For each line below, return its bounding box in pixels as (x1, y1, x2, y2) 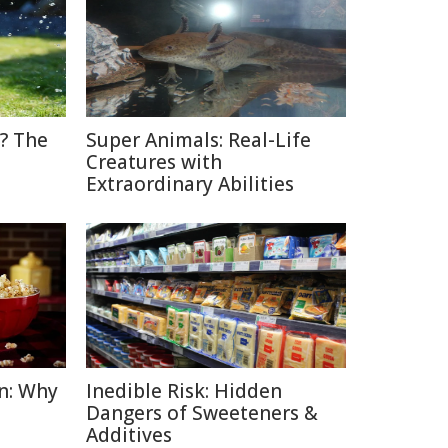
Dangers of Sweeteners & (86, 400, 318, 426)
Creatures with (86, 149, 222, 175)
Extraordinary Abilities (86, 171, 294, 197)
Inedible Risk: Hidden (86, 378, 282, 404)
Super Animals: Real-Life (86, 127, 311, 153)
